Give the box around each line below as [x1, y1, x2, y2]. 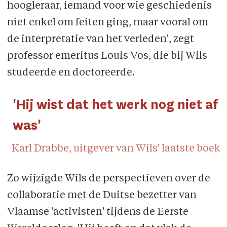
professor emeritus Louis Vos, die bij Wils [7, 51, 207, 61]
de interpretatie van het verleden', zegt [7, 34, 194, 45]
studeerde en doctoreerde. [7, 67, 135, 78]
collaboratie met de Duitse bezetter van [7, 191, 197, 201]
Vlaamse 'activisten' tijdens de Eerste [7, 207, 188, 218]
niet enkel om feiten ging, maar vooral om [7, 17, 208, 28]
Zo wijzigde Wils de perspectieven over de [7, 174, 210, 184]
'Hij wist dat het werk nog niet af [13, 96, 218, 113]
